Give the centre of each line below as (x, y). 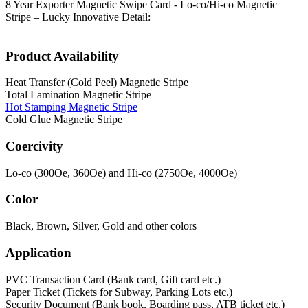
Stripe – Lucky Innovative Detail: (78, 16)
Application (38, 252)
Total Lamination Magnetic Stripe (78, 95)
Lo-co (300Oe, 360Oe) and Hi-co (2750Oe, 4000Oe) (121, 173)
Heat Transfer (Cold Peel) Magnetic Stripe (97, 82)
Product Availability (62, 56)
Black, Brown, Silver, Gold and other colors (101, 226)
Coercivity (34, 146)
